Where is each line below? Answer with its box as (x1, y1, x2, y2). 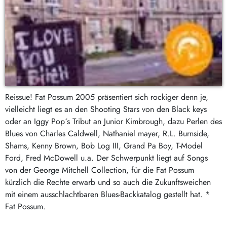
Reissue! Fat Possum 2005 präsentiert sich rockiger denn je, (5, 91, 208, 103)
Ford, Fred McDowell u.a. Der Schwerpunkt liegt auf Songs (5, 152, 208, 164)
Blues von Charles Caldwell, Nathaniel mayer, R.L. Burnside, (5, 127, 209, 139)
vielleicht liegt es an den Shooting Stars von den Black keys (5, 103, 207, 115)
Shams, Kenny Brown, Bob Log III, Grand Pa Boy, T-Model (5, 139, 203, 152)
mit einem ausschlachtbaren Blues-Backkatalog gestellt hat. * (5, 188, 210, 200)
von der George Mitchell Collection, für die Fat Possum (5, 164, 194, 176)
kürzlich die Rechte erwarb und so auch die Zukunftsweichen (5, 176, 211, 188)
